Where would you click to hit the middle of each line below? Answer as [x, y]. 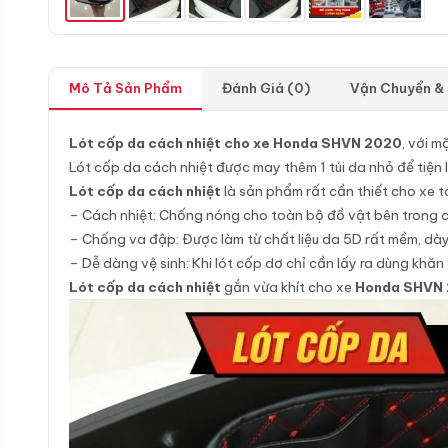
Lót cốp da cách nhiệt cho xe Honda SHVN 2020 [235, 143]
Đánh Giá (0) [266, 88]
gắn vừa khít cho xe [288, 287]
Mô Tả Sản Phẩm [125, 88]
